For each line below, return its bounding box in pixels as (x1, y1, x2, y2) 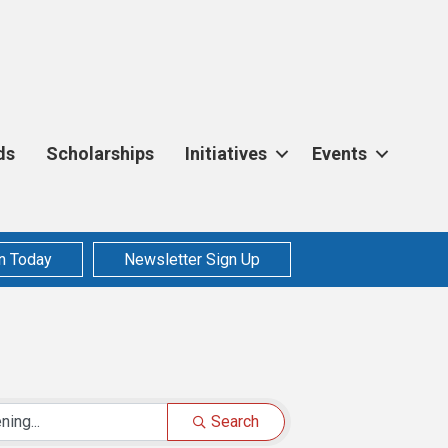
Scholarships (46, 142, 155, 164)
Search (211, 412, 260, 432)
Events (312, 142, 368, 164)
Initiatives (185, 142, 268, 164)
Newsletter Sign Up (123, 250, 260, 270)
